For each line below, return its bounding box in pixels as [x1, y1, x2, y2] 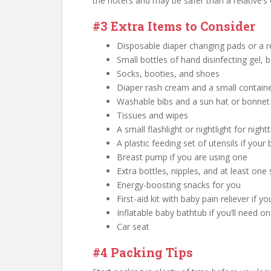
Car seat [117, 221, 149, 232]
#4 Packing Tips [93, 244, 193, 260]
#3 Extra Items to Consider [93, 18, 255, 34]
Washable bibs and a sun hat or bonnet [117, 96, 270, 107]
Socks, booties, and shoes [117, 68, 220, 79]
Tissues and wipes [117, 109, 188, 121]
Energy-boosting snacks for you [117, 179, 241, 191]
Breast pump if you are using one [117, 151, 247, 163]
